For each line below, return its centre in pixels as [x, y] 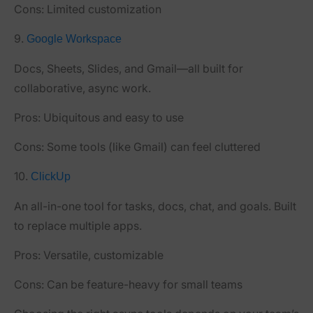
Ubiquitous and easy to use [112, 117]
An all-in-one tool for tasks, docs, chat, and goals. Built [155, 206]
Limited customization [103, 9]
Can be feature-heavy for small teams [143, 284]
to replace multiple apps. [78, 225]
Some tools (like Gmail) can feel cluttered [152, 146]
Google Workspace [74, 38]
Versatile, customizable [102, 255]
